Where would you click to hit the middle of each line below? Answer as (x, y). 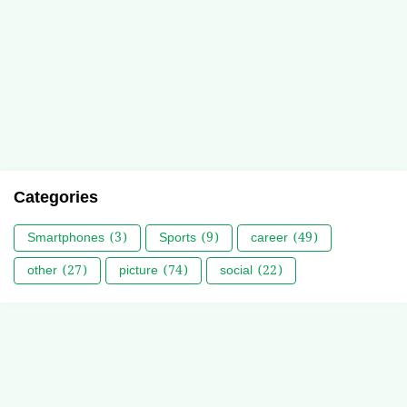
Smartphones (66, 238)
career (269, 238)
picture (139, 270)
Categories (56, 198)
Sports (178, 238)
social (236, 270)
